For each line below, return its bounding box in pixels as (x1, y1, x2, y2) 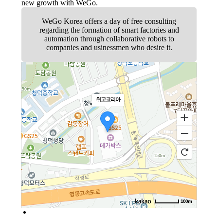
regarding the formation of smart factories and (39, 26, 179, 35)
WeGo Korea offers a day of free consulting (42, 17, 176, 26)
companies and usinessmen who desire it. (46, 43, 172, 52)
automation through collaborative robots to (44, 35, 174, 43)
